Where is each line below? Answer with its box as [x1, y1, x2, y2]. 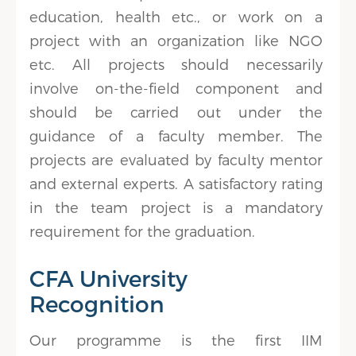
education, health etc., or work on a [29, 8, 323, 25]
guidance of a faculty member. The [29, 127, 323, 144]
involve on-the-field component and [29, 79, 323, 96]
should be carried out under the [29, 103, 323, 120]
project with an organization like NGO [29, 32, 323, 48]
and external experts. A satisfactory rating [29, 175, 323, 192]
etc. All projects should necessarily [29, 56, 323, 72]
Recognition [29, 290, 165, 316]
